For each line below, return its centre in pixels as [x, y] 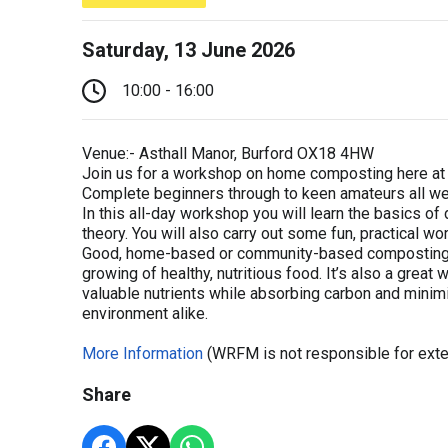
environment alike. [145, 313]
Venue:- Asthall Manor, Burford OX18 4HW [228, 153]
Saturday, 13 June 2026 [188, 50]
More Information [142, 353]
